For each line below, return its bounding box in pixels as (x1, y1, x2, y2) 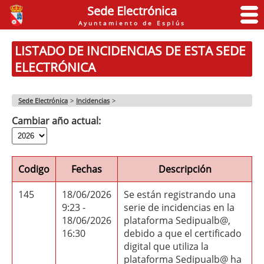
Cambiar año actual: (12, 114, 101, 127)
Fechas (71, 163, 102, 176)
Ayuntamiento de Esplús (78, 19, 186, 27)
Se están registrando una (124, 188, 236, 201)
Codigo (18, 163, 49, 176)
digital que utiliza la (124, 240, 209, 253)
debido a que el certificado (124, 227, 242, 240)
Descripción (158, 163, 212, 176)
